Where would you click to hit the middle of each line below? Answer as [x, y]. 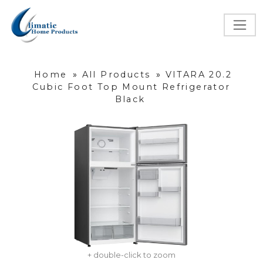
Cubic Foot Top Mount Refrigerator [131, 87]
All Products [116, 75]
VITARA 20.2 [198, 75]
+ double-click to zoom [131, 255]
